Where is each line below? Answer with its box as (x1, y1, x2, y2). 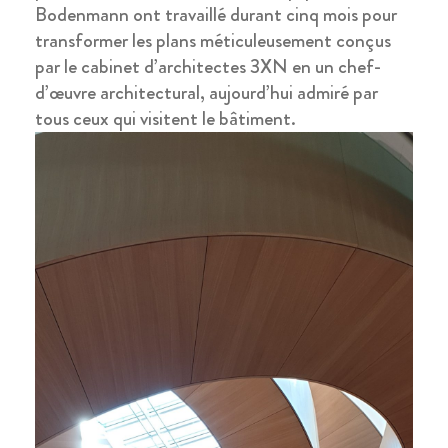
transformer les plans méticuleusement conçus (35, 25, 391, 55)
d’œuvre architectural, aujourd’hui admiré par (35, 77, 378, 107)
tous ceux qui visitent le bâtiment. (35, 103, 296, 133)
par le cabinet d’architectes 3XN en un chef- (35, 51, 381, 81)
